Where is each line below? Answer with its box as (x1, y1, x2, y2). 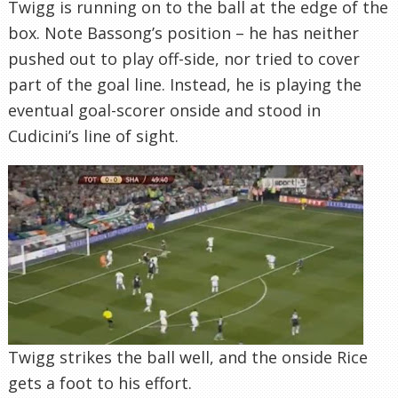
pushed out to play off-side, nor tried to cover (8, 47, 360, 69)
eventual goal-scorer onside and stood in (8, 99, 321, 121)
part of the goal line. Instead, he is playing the (8, 73, 362, 95)
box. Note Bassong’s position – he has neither (8, 21, 359, 44)
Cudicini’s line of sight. (8, 124, 179, 147)
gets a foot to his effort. (8, 371, 192, 394)
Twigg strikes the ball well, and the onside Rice (8, 346, 368, 368)
